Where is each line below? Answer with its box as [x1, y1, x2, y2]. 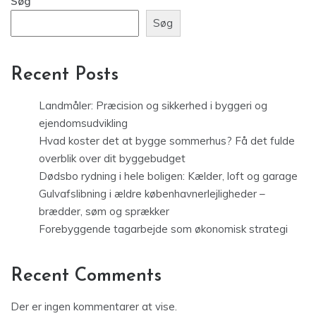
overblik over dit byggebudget [39, 151, 186, 165]
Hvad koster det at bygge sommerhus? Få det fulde [39, 133, 295, 147]
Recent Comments [11, 266, 162, 286]
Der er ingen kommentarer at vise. [11, 299, 177, 313]
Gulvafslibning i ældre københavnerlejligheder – [39, 186, 265, 200]
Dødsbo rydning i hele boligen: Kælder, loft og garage [39, 169, 298, 183]
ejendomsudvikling [39, 116, 128, 130]
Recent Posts [11, 65, 119, 85]
